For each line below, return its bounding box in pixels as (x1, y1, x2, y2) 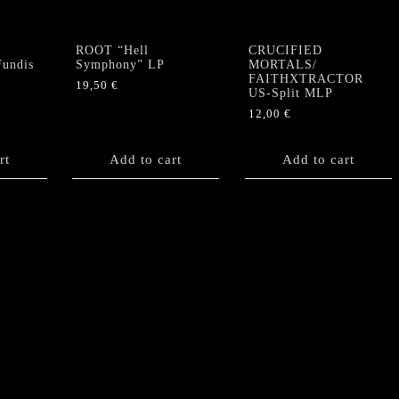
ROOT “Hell (76, 43, 149, 57)
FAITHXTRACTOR (248, 71, 363, 85)
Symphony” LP (76, 57, 165, 71)
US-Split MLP (248, 85, 333, 100)
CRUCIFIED (248, 43, 322, 57)
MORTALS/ (248, 57, 317, 71)
